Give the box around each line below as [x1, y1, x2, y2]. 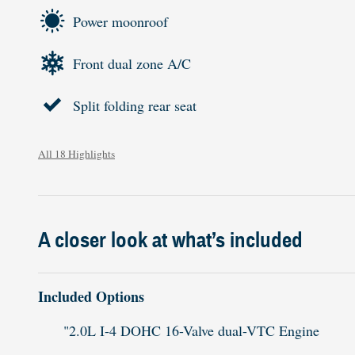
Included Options [38, 286, 144, 307]
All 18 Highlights [38, 147, 115, 162]
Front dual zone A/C [73, 53, 191, 73]
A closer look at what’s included [38, 227, 303, 254]
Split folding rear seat [73, 95, 197, 115]
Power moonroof [73, 11, 168, 31]
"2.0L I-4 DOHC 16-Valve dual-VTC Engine [63, 321, 319, 341]
